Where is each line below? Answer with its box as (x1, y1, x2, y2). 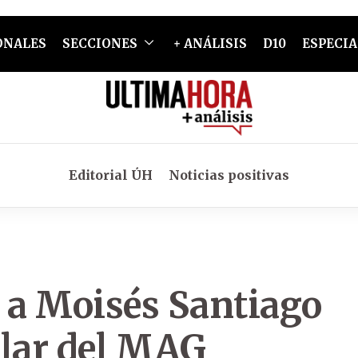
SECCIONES (62, 36, 137, 51)
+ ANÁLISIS (173, 36, 247, 51)
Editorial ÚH (69, 167, 153, 183)
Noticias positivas (169, 167, 289, 183)
